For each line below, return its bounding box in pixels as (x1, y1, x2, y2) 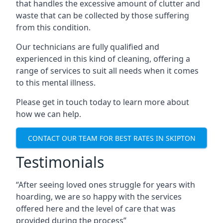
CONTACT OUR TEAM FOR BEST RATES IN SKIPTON (27, 133, 196, 143)
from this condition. (16, 22, 91, 33)
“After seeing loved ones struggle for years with (16, 179, 195, 190)
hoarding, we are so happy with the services (16, 191, 182, 202)
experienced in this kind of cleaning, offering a (16, 53, 190, 64)
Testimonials (16, 152, 104, 172)
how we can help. (16, 109, 81, 119)
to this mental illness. (16, 77, 96, 88)
